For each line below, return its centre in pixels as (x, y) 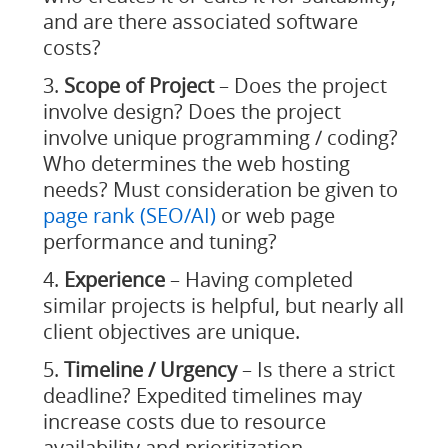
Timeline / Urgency (150, 369)
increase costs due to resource (184, 421)
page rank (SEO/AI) (129, 215)
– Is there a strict (315, 369)
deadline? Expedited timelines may (202, 395)
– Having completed (258, 279)
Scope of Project (138, 85)
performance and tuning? (159, 241)
